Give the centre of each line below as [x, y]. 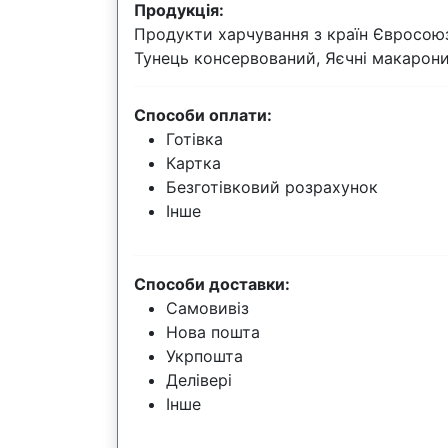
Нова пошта [213, 332]
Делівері [199, 380]
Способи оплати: [203, 115]
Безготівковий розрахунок [272, 187]
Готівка [194, 139]
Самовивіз [207, 308]
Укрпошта [204, 356]
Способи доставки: [212, 284]
